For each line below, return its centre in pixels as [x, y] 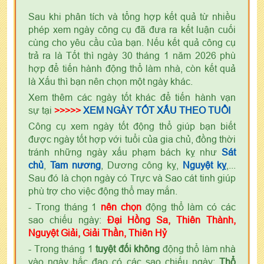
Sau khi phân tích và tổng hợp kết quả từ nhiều [132, 16]
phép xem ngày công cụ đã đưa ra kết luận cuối [132, 29]
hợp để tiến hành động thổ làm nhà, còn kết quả [132, 68]
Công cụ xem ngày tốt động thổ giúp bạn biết [132, 126]
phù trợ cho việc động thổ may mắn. [103, 191]
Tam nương [75, 165]
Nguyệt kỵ [204, 165]
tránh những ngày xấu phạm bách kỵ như [125, 152]
